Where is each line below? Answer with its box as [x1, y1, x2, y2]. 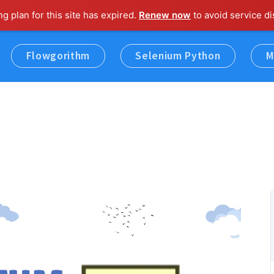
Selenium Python [135, 49, 221, 63]
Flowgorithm [26, 49, 90, 63]
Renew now [139, 9, 191, 21]
